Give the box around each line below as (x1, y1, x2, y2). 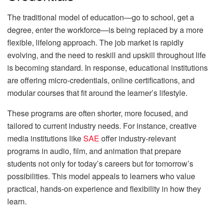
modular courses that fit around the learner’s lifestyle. (7, 87, 187, 98)
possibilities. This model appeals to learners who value (7, 170, 195, 182)
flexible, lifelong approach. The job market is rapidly (7, 36, 184, 48)
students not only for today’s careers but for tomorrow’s (7, 157, 193, 169)
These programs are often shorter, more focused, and (7, 107, 188, 119)
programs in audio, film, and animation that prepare (7, 145, 181, 156)
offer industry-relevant (99, 132, 176, 144)
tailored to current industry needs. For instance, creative (7, 120, 197, 131)
